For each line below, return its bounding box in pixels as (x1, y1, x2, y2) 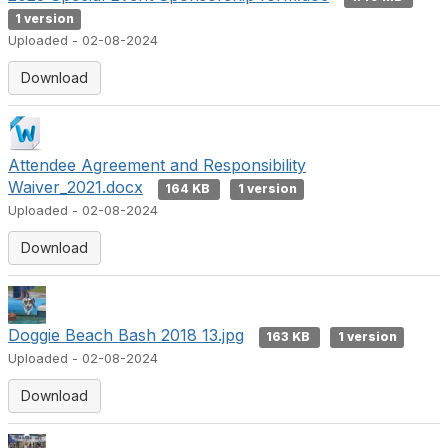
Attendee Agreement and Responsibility (8, 155, 306, 175)
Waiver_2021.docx (8, 177, 143, 197)
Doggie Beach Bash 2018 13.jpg (8, 325, 244, 345)
